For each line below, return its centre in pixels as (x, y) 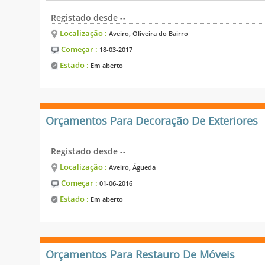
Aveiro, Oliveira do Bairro (149, 33)
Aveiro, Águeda (132, 167)
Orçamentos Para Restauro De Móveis (140, 255)
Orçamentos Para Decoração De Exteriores (152, 121)
